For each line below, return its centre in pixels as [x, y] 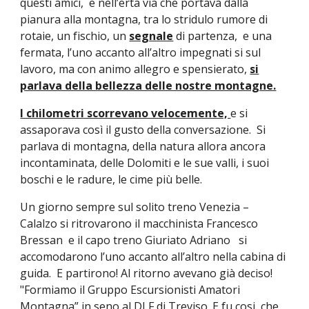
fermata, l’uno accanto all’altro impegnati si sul [141, 53]
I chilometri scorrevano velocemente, [126, 113]
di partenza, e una [223, 36]
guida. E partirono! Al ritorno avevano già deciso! [147, 273]
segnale [151, 36]
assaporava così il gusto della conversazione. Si [143, 130]
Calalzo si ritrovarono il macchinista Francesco [139, 224]
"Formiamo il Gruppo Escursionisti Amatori [130, 290]
